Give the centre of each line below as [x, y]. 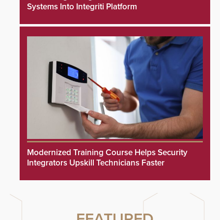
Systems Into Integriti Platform [82, 7]
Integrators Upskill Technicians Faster [96, 163]
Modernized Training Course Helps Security [107, 153]
